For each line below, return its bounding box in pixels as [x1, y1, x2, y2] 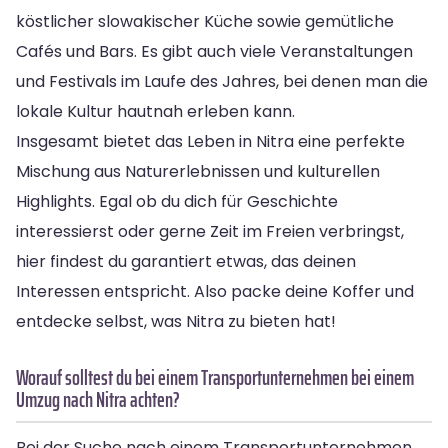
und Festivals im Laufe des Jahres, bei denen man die [16, 69, 428, 93]
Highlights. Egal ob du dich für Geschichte [16, 189, 338, 213]
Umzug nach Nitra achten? [16, 382, 180, 416]
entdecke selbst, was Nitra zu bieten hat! [16, 309, 336, 333]
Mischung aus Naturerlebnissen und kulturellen [16, 159, 380, 183]
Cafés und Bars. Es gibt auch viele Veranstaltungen [16, 39, 413, 63]
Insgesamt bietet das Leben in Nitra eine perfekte [16, 129, 405, 153]
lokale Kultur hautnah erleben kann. [16, 99, 295, 123]
